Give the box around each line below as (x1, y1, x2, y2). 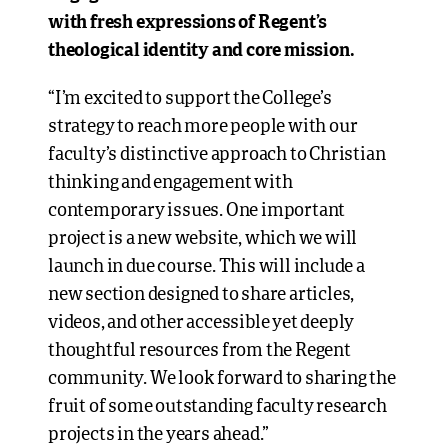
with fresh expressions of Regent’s (48, 14, 328, 32)
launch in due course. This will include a (48, 258, 365, 276)
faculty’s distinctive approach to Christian (48, 146, 386, 164)
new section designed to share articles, (48, 286, 355, 304)
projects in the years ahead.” (48, 426, 270, 444)
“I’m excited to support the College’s (48, 90, 332, 108)
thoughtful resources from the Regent (48, 342, 351, 360)
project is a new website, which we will (48, 230, 358, 248)
